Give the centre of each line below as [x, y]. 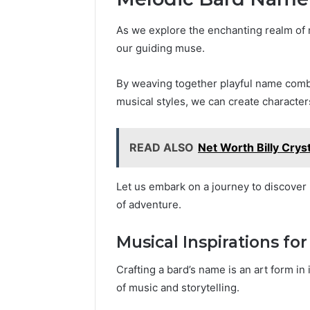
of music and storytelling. [178, 288]
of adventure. [149, 204]
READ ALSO [162, 147]
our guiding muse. [161, 48]
